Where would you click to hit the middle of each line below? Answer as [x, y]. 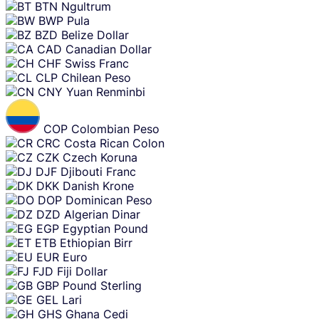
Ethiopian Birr [96, 243]
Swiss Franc [97, 64]
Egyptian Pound [105, 229]
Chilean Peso [96, 78]
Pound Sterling [102, 286]
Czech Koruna [100, 158]
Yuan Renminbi [106, 92]
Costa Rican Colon [114, 143]
